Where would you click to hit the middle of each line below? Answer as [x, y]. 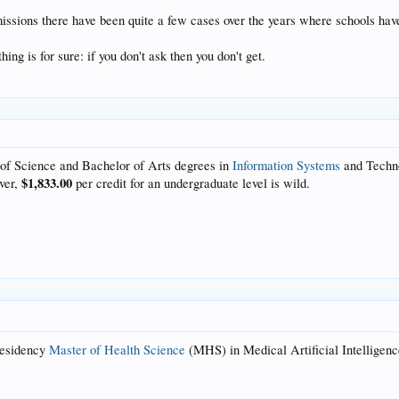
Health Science [145, 349]
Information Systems [287, 165]
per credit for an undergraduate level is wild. [193, 183]
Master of [77, 349]
